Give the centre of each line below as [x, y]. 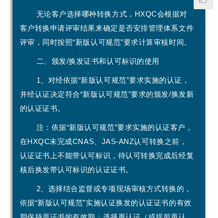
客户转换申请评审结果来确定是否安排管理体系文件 [107, 28]
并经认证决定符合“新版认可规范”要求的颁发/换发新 [107, 94]
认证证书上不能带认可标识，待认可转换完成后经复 [107, 155]
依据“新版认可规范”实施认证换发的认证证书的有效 [106, 202]
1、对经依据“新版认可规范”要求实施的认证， [113, 80]
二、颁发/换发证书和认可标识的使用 [98, 61]
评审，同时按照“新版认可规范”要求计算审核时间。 [106, 42]
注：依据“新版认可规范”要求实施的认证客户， [115, 127]
